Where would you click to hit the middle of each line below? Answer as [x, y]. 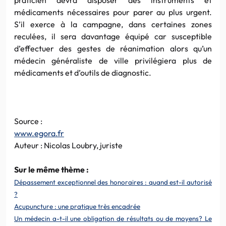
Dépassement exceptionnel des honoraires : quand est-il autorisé [113, 182]
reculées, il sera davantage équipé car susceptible [113, 36]
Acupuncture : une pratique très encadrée [77, 206]
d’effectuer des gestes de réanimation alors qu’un [113, 48]
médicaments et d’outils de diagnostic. [83, 72]
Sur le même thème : [51, 169]
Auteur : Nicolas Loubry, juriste [68, 145]
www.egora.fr [39, 133]
